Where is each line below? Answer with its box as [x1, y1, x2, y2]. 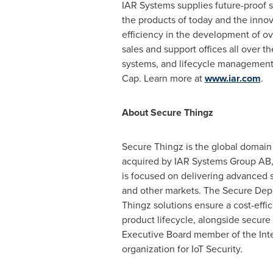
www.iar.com [204, 71, 261, 85]
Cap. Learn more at [121, 71, 205, 85]
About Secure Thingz [121, 105, 213, 119]
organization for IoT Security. [121, 242, 243, 256]
